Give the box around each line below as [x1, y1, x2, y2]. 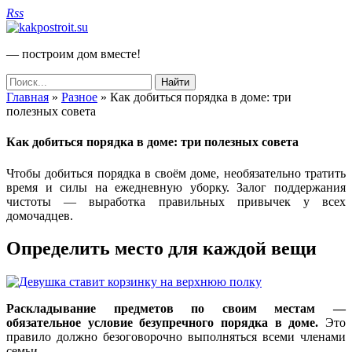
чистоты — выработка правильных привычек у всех [6, 194, 346, 208]
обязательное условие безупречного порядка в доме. [6, 316, 319, 330]
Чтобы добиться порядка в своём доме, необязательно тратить [6, 166, 346, 180]
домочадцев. [6, 208, 73, 222]
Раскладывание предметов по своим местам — [6, 302, 346, 316]
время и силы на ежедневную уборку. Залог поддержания [6, 180, 346, 194]
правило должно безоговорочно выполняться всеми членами [6, 330, 346, 344]
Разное [61, 90, 97, 104]
